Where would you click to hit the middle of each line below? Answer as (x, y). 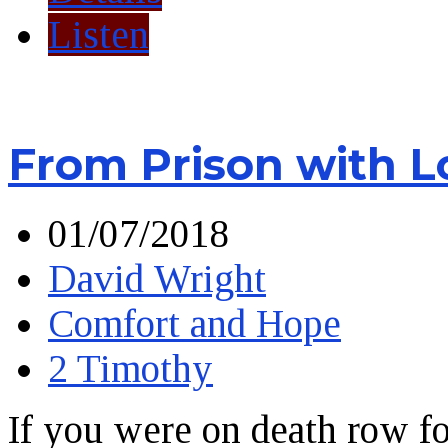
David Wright (157, 278)
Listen (98, 35)
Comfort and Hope (194, 323)
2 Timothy (130, 368)
